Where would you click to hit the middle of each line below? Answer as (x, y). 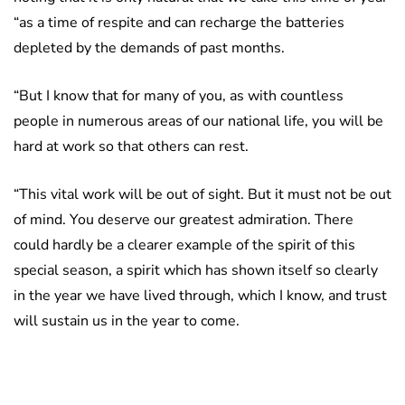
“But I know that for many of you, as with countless (179, 96)
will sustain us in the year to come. (127, 321)
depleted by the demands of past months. (149, 48)
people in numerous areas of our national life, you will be (198, 122)
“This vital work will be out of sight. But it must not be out (202, 195)
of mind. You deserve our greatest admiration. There (184, 220)
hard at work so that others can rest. (131, 147)
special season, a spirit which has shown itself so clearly (196, 271)
